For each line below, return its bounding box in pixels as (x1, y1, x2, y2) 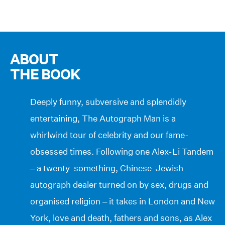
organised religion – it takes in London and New (30, 195, 215, 206)
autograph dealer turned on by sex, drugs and (30, 179, 208, 190)
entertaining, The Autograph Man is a (30, 113, 176, 124)
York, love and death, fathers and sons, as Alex (30, 212, 212, 223)
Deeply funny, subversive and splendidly (30, 96, 186, 107)
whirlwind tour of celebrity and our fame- (30, 129, 189, 140)
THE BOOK (10, 66, 80, 83)
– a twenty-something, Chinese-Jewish (30, 162, 183, 173)
